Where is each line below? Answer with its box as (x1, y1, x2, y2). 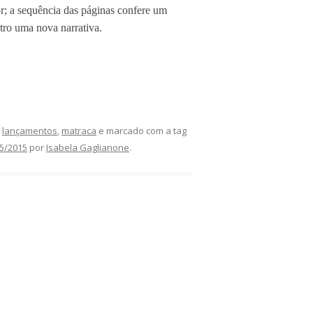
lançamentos (2, 124, 57, 137)
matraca (61, 124, 96, 137)
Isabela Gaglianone (46, 140, 129, 154)
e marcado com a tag (96, 124, 187, 137)
